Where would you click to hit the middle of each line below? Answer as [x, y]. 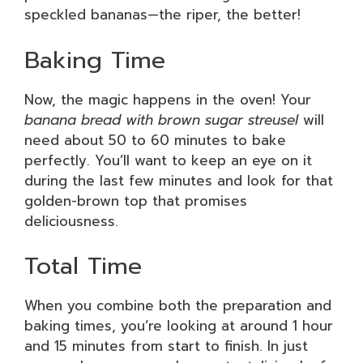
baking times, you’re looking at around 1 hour [179, 326]
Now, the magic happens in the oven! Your [168, 99]
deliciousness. [71, 221]
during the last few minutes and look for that [179, 180]
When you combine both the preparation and [178, 305]
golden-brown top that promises [136, 201]
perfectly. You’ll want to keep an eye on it [168, 160]
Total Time [83, 266]
